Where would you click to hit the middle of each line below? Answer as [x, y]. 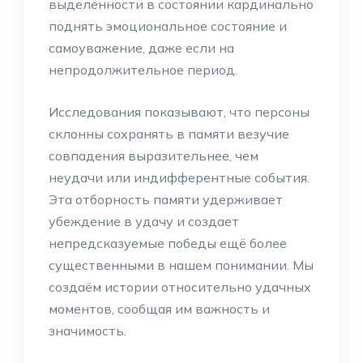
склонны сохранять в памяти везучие [169, 134]
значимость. [88, 331]
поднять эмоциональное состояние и [168, 26]
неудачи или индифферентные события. [179, 177]
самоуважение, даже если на [141, 48]
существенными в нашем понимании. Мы [181, 265]
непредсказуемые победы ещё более [168, 243]
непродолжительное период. [143, 70]
